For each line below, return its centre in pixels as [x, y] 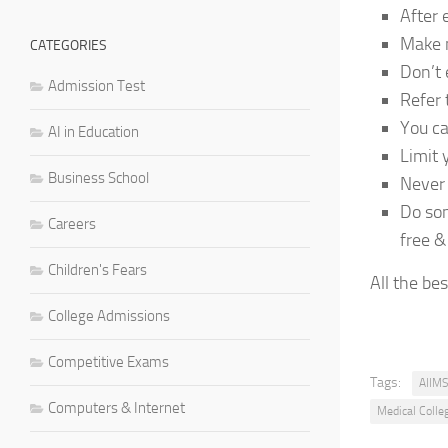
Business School [98, 177]
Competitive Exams [108, 361]
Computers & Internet [116, 407]
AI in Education [93, 131]
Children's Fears [97, 269]
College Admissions [109, 315]
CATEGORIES [68, 45]
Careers [72, 223]
